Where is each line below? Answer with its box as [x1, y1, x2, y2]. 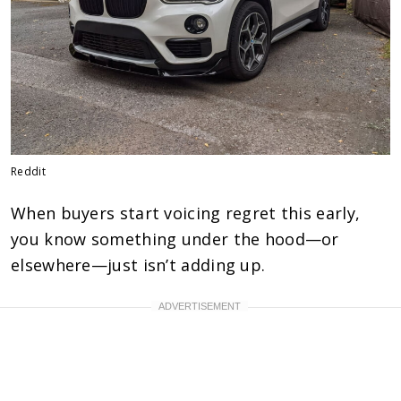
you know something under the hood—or [11, 227, 339, 250]
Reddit [11, 163, 47, 179]
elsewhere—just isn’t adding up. [11, 253, 266, 276]
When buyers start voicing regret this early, [11, 201, 361, 224]
